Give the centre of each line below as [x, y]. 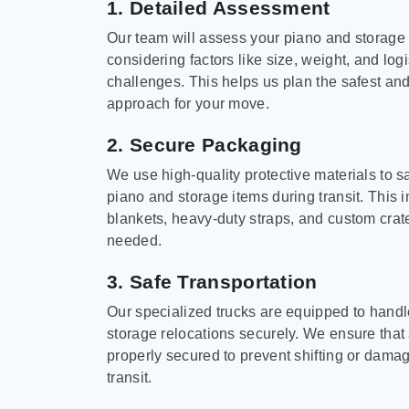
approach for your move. [188, 104]
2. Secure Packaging [204, 144]
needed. [135, 241]
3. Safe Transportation [212, 281]
